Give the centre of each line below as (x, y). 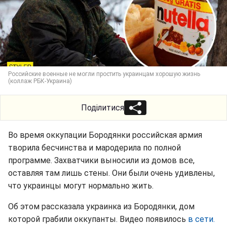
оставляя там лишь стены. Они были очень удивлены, (111, 173)
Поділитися (102, 108)
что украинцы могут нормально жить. (81, 186)
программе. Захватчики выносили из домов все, (101, 160)
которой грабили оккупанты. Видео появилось (97, 219)
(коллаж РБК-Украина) (40, 81)
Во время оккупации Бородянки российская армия (105, 135)
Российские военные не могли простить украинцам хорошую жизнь (104, 74)
